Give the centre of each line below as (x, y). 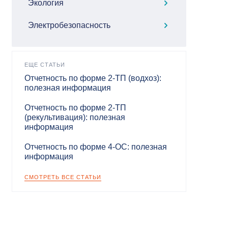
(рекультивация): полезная (75, 117)
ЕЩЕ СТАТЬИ (45, 64)
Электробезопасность (69, 25)
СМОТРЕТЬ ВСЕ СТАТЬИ (63, 177)
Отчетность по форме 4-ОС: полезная (95, 147)
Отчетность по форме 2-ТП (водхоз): (93, 78)
